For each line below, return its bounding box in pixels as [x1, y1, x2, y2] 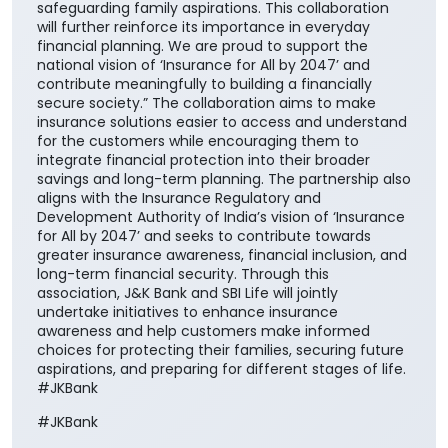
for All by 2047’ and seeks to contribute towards [37, 94, 371, 115]
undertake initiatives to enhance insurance [37, 170, 338, 191]
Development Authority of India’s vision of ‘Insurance [37, 75, 405, 96]
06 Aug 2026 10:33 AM [117, 313, 265, 334]
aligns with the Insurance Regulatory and [37, 56, 321, 77]
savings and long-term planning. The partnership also [37, 37, 411, 58]
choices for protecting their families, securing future [37, 208, 404, 229]
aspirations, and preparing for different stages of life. [37, 227, 406, 248]
